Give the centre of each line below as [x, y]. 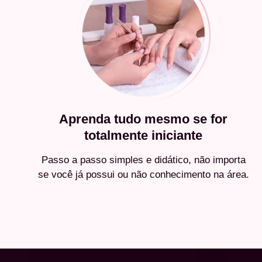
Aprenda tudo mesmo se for [144, 119]
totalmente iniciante [144, 136]
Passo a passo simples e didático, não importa [143, 160]
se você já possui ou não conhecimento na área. [143, 175]
